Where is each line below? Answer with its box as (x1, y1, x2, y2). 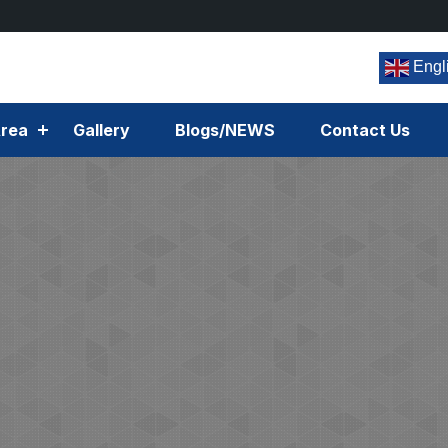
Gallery (73, 120, 130, 140)
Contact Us (320, 120, 410, 140)
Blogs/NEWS (175, 120, 275, 140)
